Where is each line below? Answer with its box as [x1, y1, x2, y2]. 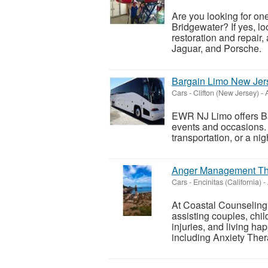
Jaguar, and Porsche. [172, 41, 266, 56]
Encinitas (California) [193, 176, 261, 188]
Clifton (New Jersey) [193, 87, 259, 99]
